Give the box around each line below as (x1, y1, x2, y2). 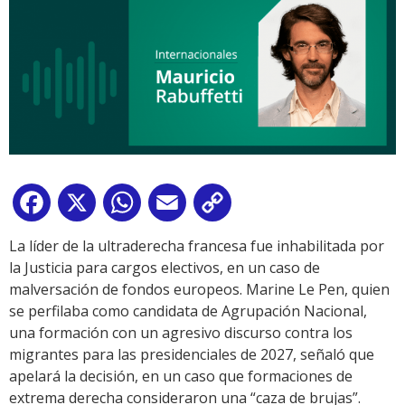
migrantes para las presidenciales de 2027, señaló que (9, 344, 374, 365)
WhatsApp (145, 196, 215, 217)
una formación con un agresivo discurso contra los (9, 323, 353, 344)
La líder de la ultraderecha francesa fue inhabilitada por (9, 236, 384, 257)
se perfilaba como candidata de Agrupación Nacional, (9, 301, 367, 322)
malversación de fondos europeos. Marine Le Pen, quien (9, 279, 390, 300)
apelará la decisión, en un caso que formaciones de (9, 366, 353, 387)
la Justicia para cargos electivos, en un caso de (9, 258, 320, 278)
